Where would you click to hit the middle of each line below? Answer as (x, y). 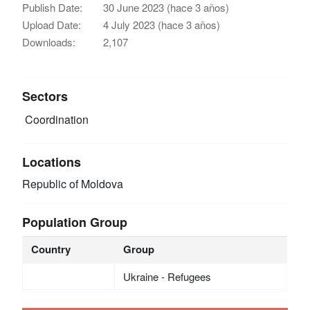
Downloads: (49, 42)
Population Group (75, 222)
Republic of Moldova (73, 183)
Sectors (45, 96)
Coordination (56, 119)
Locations (52, 162)
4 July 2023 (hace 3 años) (162, 24)
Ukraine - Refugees (167, 276)
